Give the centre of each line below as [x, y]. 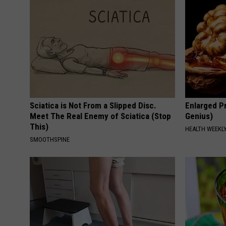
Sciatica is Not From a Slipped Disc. [93, 106]
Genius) [199, 116]
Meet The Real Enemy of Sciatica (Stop [100, 116]
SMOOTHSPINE [50, 140]
